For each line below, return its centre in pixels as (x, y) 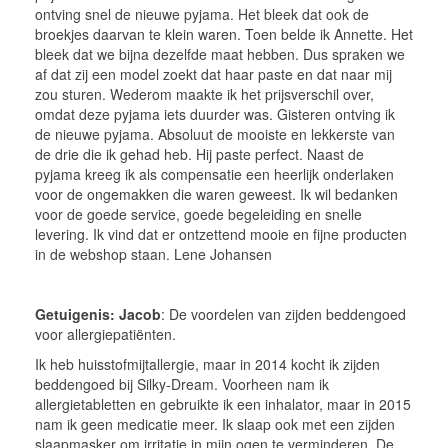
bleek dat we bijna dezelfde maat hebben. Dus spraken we (220, 53)
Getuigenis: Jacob (98, 313)
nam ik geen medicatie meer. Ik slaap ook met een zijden (215, 423)
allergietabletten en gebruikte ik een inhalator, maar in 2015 (223, 403)
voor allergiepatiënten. (105, 333)
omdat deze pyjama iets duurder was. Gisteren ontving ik (215, 113)
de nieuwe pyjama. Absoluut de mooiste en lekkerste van (215, 133)
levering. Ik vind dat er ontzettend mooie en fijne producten (221, 233)
